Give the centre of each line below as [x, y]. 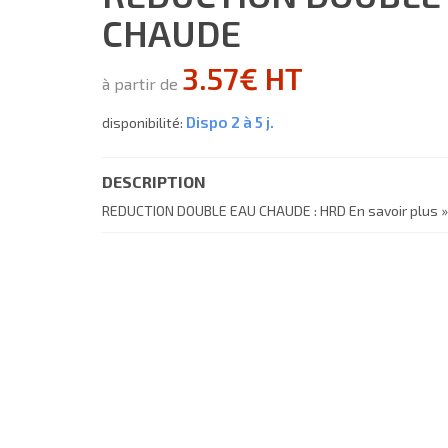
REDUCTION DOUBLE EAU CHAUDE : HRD [225, 210]
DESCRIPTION [154, 181]
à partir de [142, 83]
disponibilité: [144, 122]
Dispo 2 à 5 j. [230, 122]
